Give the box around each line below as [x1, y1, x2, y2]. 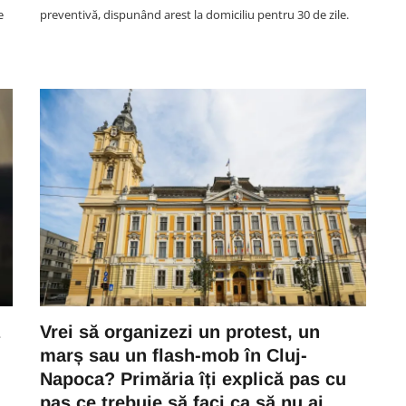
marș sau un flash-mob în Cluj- [40, 345, 307, 365]
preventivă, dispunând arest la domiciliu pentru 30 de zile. [40, 6, 349, 23]
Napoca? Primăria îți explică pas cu [40, 369, 346, 389]
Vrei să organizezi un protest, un [40, 322, 320, 342]
